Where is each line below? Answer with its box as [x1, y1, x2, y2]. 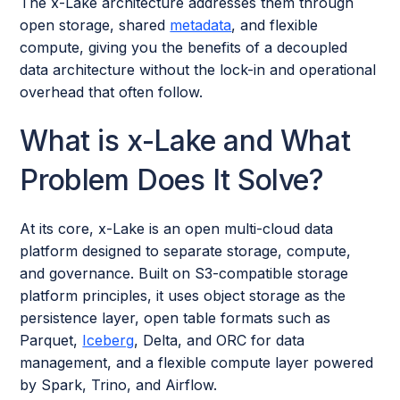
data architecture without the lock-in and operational [20, 60, 377, 79]
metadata [170, 15, 232, 34]
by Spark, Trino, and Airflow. [20, 375, 222, 394]
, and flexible [231, 15, 319, 34]
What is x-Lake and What [20, 122, 351, 158]
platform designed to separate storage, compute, [20, 241, 352, 260]
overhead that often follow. [20, 82, 204, 101]
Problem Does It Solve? [20, 162, 324, 197]
